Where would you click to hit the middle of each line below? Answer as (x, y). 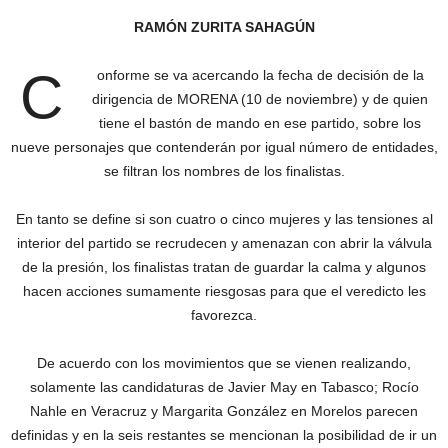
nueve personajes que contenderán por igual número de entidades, (224, 147)
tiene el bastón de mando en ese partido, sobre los (260, 123)
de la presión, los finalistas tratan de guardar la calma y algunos (224, 267)
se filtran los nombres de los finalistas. (224, 171)
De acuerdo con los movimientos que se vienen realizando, (224, 363)
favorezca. (224, 315)
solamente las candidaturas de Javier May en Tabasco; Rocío (224, 387)
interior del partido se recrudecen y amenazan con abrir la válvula (224, 243)
